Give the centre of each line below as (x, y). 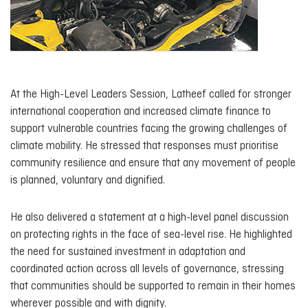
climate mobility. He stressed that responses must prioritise (144, 146)
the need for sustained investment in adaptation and (128, 252)
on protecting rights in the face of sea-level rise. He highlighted (151, 235)
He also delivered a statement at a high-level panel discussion (150, 218)
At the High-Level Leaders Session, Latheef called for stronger (151, 94)
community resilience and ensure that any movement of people (153, 163)
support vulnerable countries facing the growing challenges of (149, 129)
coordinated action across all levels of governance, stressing (147, 269)
